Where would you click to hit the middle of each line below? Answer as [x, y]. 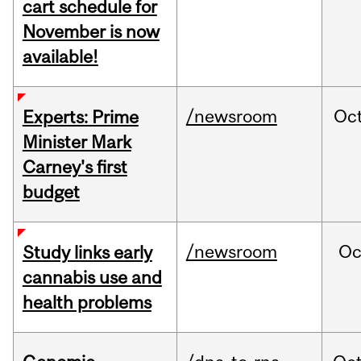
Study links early [87, 253]
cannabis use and [92, 278]
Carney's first [75, 167]
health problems [87, 303]
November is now [91, 32]
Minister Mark [77, 142]
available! [60, 57]
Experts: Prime [80, 117]
